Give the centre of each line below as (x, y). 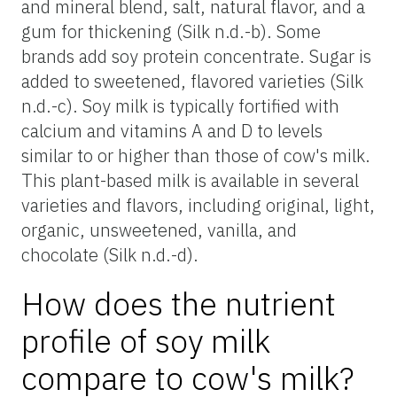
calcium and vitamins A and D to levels (172, 130)
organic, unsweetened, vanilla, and (159, 230)
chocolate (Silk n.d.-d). (110, 254)
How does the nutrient (179, 303)
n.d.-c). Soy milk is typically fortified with (180, 105)
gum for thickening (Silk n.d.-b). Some (171, 31)
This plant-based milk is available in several (190, 180)
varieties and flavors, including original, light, (198, 205)
